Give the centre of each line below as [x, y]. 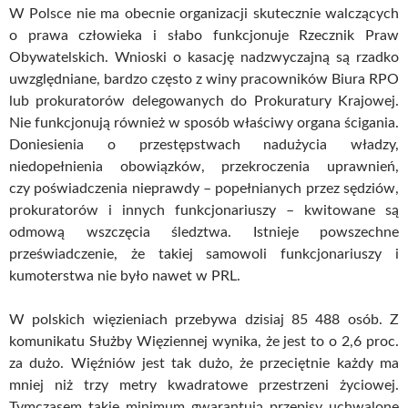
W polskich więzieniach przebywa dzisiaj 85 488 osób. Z [204, 319]
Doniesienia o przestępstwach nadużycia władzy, [204, 144]
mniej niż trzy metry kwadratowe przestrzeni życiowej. [204, 385]
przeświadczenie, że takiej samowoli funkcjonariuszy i [204, 254]
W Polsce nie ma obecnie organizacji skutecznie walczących [204, 13]
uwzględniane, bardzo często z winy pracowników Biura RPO [204, 79]
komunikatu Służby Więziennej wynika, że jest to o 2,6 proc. [204, 341]
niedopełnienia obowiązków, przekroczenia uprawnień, [204, 166]
